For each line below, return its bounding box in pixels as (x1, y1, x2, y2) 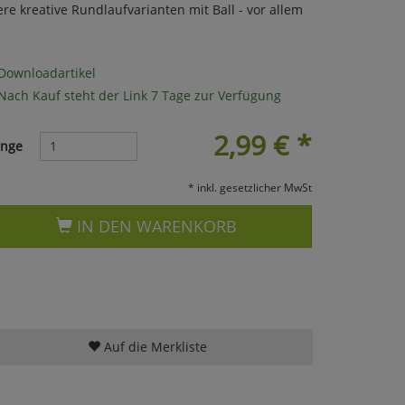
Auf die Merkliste (99, 338, 207, 356)
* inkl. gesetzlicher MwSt (187, 179, 312, 194)
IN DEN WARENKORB (72, 214, 238, 237)
